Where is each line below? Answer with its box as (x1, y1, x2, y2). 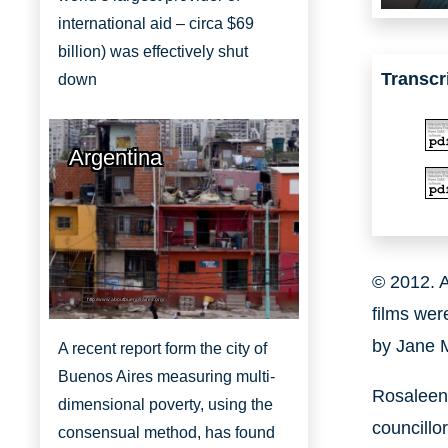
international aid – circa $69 (58, 15, 254, 33)
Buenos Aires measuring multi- (58, 368, 275, 386)
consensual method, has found (58, 424, 275, 442)
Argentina (69, 145, 162, 171)
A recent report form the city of (58, 340, 267, 358)
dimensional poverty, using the (58, 396, 273, 414)
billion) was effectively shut (58, 43, 248, 61)
